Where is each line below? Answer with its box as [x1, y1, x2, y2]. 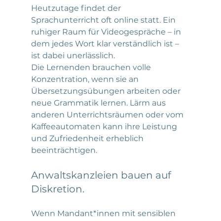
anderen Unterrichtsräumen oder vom [31, 110, 185, 119]
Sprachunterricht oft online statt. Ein [31, 15, 178, 25]
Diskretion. [31, 183, 84, 195]
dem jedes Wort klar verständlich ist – [31, 38, 181, 48]
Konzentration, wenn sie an [31, 74, 141, 84]
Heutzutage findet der [31, 3, 123, 13]
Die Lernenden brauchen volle [31, 62, 153, 72]
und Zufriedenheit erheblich [31, 133, 146, 143]
